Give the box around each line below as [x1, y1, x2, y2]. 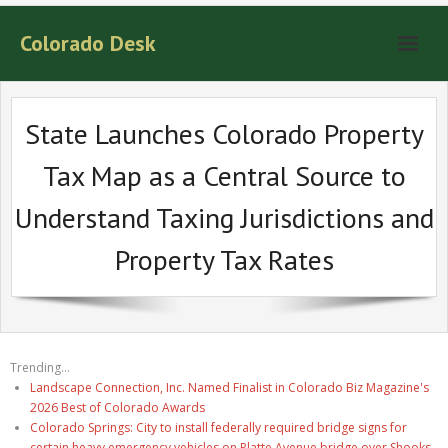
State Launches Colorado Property [24, 115, 424, 152]
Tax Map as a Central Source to [42, 157, 406, 194]
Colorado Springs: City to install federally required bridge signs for [30, 419, 407, 436]
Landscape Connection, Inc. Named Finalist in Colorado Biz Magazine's [30, 379, 429, 396]
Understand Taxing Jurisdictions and [14, 199, 434, 236]
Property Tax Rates [114, 241, 334, 278]
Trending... [10, 359, 70, 376]
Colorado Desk [20, 29, 156, 57]
